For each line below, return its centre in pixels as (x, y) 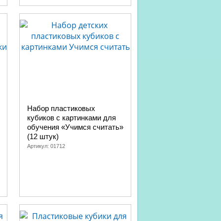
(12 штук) (43, 136)
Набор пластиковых (61, 108)
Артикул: (39, 146)
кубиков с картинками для (72, 118)
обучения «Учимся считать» (75, 127)
